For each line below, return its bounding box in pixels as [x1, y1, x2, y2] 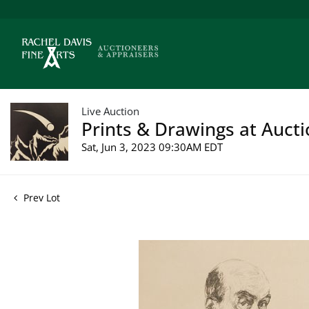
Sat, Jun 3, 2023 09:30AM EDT [81, 139, 223, 154]
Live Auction [81, 103, 139, 118]
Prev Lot [21, 190, 60, 204]
